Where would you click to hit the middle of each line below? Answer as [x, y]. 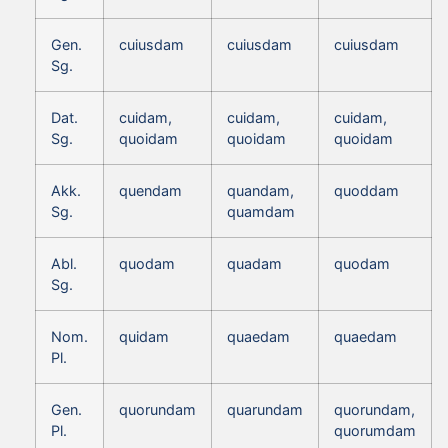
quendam [150, 190]
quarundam [265, 409]
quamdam [261, 211]
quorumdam [375, 430]
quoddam [366, 190]
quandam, [260, 190]
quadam [254, 263]
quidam [144, 336]
